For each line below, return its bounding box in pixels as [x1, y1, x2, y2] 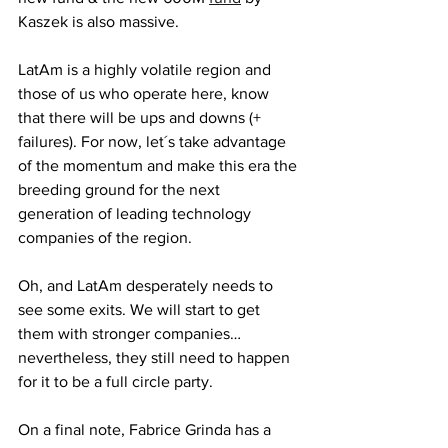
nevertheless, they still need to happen [18, 349, 294, 366]
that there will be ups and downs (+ [18, 109, 265, 126]
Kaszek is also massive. [18, 13, 183, 30]
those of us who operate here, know [18, 85, 273, 102]
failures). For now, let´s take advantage [18, 133, 290, 150]
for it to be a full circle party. [18, 373, 217, 390]
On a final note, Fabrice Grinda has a [18, 421, 275, 438]
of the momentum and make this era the [18, 157, 301, 174]
